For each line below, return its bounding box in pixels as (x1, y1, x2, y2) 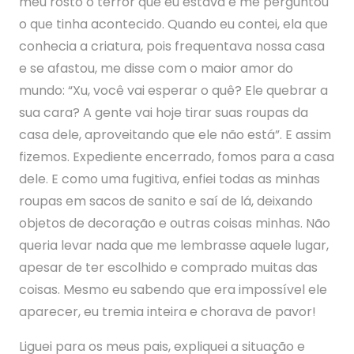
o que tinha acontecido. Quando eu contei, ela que (19, 15, 328, 33)
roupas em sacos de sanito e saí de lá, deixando (19, 192, 313, 210)
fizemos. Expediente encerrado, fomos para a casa (19, 148, 334, 166)
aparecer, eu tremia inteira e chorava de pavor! (19, 303, 316, 321)
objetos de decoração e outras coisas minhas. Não (19, 214, 330, 232)
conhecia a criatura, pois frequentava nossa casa (19, 37, 325, 55)
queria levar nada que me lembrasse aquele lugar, (19, 236, 329, 254)
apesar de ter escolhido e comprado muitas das (19, 258, 318, 277)
